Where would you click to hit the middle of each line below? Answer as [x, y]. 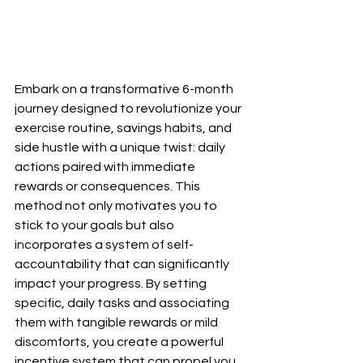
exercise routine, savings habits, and [124, 128]
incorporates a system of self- [104, 245]
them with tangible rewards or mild [117, 322]
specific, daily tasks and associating [123, 303]
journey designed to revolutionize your [129, 109]
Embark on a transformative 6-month [125, 89]
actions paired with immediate [106, 167]
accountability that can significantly [123, 264]
